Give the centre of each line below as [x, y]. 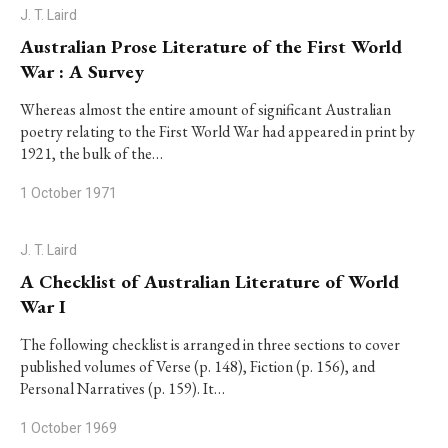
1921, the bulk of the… [91, 153]
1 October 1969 [68, 428]
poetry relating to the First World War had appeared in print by [217, 131]
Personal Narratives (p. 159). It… [122, 388]
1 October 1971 [68, 193]
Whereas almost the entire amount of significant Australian [205, 109]
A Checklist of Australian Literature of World [209, 281]
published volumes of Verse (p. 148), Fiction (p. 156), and [197, 366]
